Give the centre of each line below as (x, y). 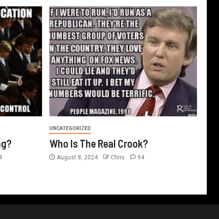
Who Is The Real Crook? (99, 143)
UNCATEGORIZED (70, 128)
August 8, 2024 (77, 157)
